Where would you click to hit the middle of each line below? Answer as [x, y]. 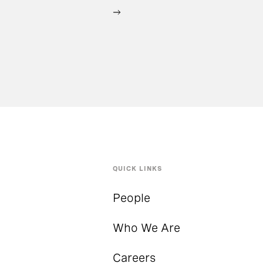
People [131, 198]
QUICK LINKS [137, 168]
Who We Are [146, 228]
